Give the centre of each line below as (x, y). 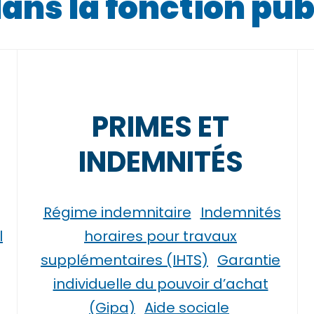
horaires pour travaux (161, 236)
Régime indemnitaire (117, 212)
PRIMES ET (161, 127)
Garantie (249, 260)
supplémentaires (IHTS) (124, 260)
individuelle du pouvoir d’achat (161, 284)
